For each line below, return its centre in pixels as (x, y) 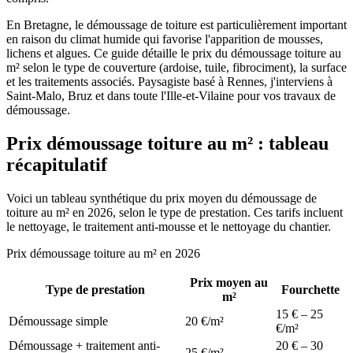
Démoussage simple (58, 321)
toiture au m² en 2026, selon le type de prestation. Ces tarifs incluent (175, 212)
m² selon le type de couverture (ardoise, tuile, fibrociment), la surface (176, 67)
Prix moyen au (229, 282)
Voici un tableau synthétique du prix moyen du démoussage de (162, 198)
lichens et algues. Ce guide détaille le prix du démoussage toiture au (174, 53)
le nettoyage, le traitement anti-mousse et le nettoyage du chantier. (169, 226)
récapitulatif (57, 164)
